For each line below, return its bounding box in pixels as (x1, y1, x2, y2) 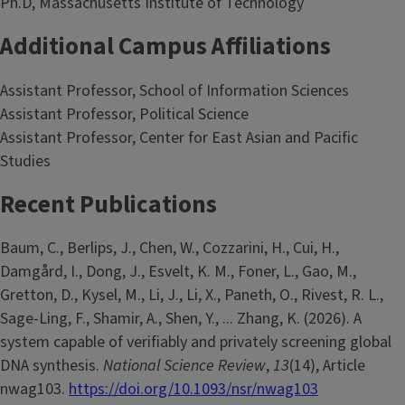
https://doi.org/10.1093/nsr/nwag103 (69, 378, 318, 401)
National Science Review (103, 354, 266, 378)
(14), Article (289, 354, 365, 378)
